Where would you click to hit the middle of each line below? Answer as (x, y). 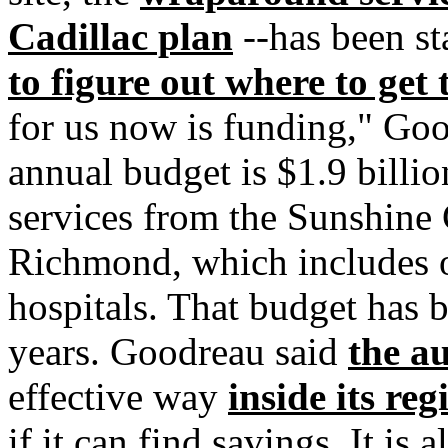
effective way (118, 396)
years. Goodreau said (178, 351)
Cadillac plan (120, 36)
